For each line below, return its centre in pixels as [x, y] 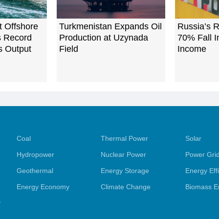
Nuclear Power [123, 154]
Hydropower [35, 154]
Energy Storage [125, 170]
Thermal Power [124, 138]
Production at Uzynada [104, 37]
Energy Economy [43, 186]
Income [192, 49]
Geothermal [35, 170]
